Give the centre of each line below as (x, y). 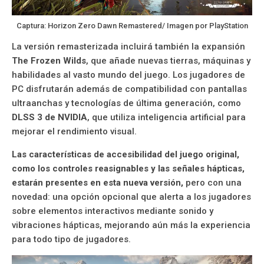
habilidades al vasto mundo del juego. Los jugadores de (128, 75)
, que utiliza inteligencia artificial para (166, 117)
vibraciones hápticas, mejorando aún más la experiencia (131, 225)
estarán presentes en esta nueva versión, (98, 182)
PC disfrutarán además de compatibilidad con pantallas (129, 89)
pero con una (212, 182)
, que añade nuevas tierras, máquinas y (168, 60)
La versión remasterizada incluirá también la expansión (128, 46)
